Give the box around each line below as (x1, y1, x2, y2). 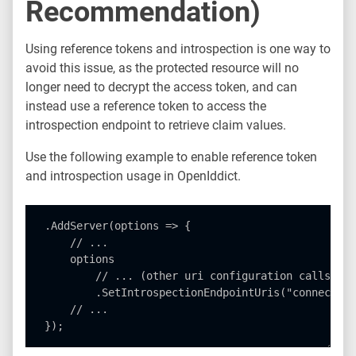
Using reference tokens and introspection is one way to (25, 41, 331, 56)
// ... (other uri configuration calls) (44, 269, 337, 282)
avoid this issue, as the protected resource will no (25, 60, 299, 75)
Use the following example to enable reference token (25, 149, 317, 164)
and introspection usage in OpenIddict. (25, 168, 241, 184)
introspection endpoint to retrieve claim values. (25, 118, 286, 133)
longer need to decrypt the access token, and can (25, 79, 297, 95)
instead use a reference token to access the (25, 99, 266, 114)
